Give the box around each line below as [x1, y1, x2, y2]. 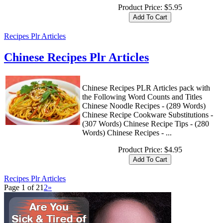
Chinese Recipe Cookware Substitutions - [82, 110, 213, 119]
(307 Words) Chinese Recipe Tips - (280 [82, 119, 209, 128]
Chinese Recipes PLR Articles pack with [82, 83, 210, 92]
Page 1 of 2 [4, 183, 40, 192]
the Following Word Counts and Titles [82, 92, 202, 101]
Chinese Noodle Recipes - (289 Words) [82, 101, 206, 110]
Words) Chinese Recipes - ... [82, 128, 172, 137]
